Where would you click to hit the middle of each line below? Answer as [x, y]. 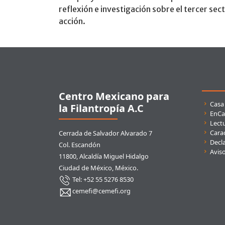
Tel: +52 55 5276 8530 [102, 179]
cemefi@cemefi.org [101, 191]
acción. [72, 21]
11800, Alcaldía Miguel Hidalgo [104, 156]
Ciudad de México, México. [98, 168]
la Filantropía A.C [101, 108]
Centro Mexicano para [114, 96]
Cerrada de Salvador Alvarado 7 [105, 133]
